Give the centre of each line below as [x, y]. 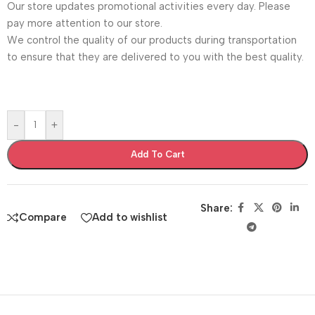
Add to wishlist [130, 218]
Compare [43, 218]
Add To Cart [157, 154]
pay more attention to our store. [85, 23]
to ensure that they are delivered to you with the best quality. [155, 57]
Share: [216, 208]
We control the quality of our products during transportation [152, 40]
